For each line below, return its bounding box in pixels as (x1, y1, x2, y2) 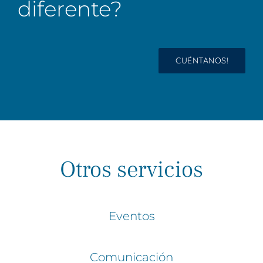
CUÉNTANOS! (176, 55, 228, 66)
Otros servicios (60, 154, 203, 184)
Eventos (108, 208, 155, 223)
